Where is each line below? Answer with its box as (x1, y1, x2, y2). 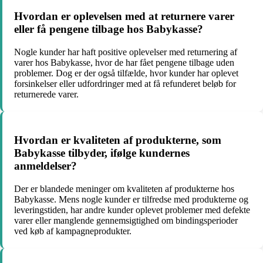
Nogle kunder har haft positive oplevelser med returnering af (14, 46, 237, 57)
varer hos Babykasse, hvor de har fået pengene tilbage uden (14, 57, 234, 68)
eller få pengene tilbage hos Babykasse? (14, 23, 203, 35)
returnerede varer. (14, 89, 79, 99)
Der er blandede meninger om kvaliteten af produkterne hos (14, 184, 234, 194)
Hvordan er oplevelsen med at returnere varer (14, 10, 234, 22)
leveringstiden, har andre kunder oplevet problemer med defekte (14, 205, 250, 215)
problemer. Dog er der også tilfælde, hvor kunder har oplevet (14, 68, 238, 78)
